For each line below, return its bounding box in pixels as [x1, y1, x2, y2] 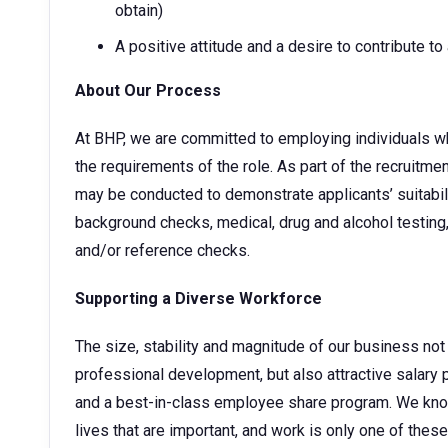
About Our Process [75, 81, 221, 100]
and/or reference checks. [75, 241, 250, 260]
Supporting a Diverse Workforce [75, 289, 322, 308]
